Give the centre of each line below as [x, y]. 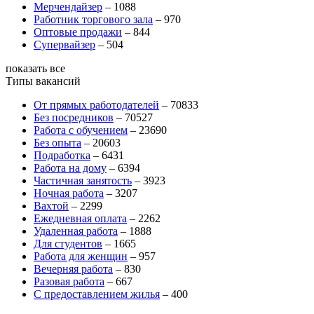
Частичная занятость [83, 180]
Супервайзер [64, 44]
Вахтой [51, 205]
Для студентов [68, 243]
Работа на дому [70, 168]
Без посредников [74, 117]
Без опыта [57, 142]
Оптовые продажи [78, 32]
